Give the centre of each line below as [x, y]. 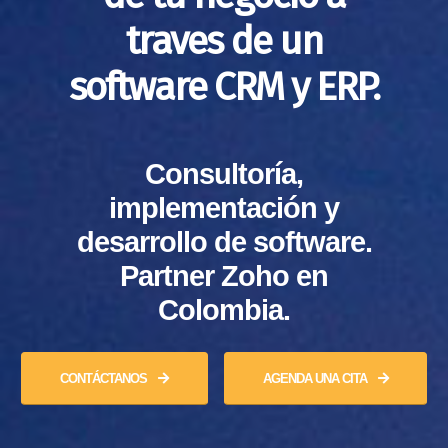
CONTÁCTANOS [105, 379]
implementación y [224, 208]
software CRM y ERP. [224, 87]
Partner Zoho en [224, 276]
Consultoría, [224, 174]
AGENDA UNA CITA [316, 379]
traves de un [224, 41]
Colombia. [224, 310]
